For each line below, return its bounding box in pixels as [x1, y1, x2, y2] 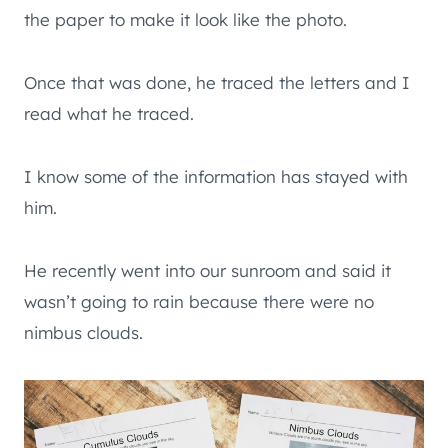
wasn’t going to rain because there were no [24, 290, 374, 312]
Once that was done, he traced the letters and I [24, 71, 410, 93]
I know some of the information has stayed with [24, 165, 408, 187]
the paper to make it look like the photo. [24, 8, 347, 30]
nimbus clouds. [24, 321, 143, 343]
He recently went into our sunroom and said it [24, 259, 391, 281]
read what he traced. [24, 102, 194, 124]
